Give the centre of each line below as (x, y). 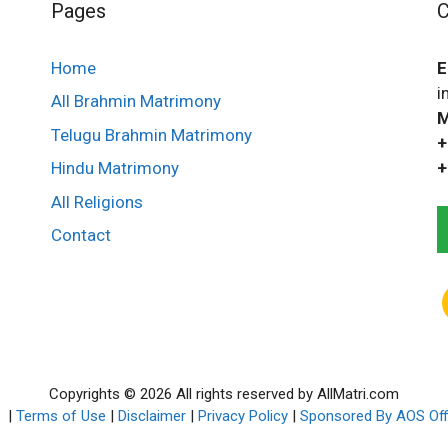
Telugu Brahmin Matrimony (151, 134)
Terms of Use (60, 416)
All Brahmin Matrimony (135, 101)
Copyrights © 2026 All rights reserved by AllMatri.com (224, 394)
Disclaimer (151, 416)
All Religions (96, 201)
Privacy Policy (242, 416)
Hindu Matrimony (114, 168)
